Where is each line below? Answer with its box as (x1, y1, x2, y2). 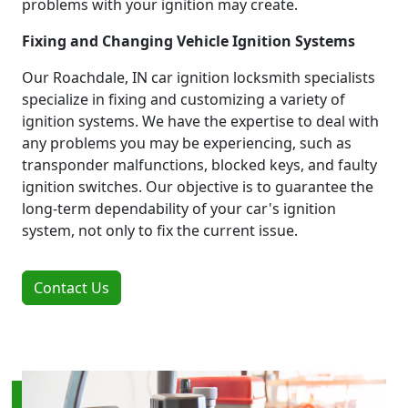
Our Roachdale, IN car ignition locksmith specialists (22, 66, 375, 87)
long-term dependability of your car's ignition (22, 198, 336, 219)
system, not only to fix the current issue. (22, 219, 298, 240)
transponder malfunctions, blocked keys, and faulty (22, 154, 377, 175)
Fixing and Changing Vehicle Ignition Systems (22, 30, 355, 51)
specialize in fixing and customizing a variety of (22, 88, 345, 109)
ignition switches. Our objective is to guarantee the (22, 176, 373, 197)
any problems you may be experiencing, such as (22, 132, 352, 153)
